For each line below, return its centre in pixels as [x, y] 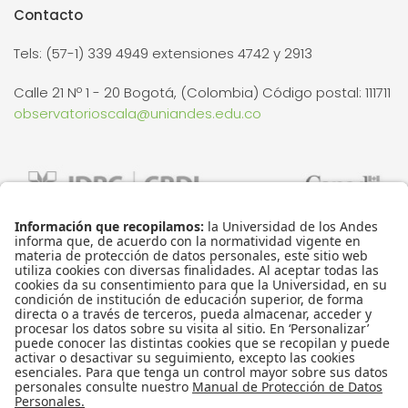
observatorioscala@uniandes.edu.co [138, 113]
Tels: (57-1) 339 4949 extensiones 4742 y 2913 [163, 53]
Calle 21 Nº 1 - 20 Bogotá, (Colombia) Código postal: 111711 [202, 92]
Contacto [48, 15]
